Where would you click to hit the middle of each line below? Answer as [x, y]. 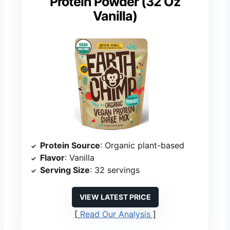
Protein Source [70, 145]
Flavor [52, 157]
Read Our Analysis [115, 214]
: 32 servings [115, 170]
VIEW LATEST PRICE [115, 197]
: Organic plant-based [142, 145]
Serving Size [65, 170]
